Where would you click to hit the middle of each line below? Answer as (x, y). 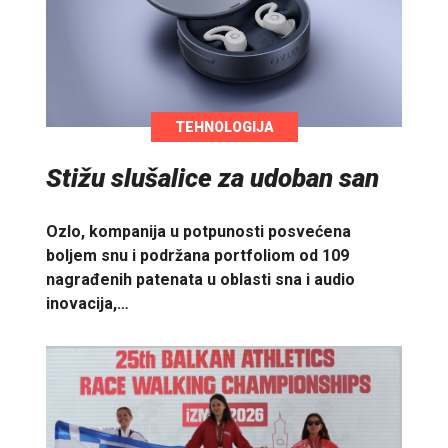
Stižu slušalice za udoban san (212, 177)
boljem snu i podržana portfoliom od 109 (197, 256)
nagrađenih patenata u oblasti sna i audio (200, 280)
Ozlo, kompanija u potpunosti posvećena (198, 232)
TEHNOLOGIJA (224, 126)
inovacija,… (87, 304)
